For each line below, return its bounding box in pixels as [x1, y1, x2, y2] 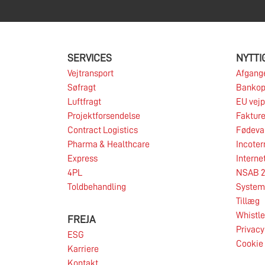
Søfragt [67, 83, 96, 92]
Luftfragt [67, 97, 101, 106]
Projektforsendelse [67, 111, 140, 121]
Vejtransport [67, 69, 114, 78]
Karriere [67, 244, 99, 254]
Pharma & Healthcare [67, 140, 150, 149]
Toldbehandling [67, 182, 126, 192]
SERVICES [67, 53, 112, 63]
